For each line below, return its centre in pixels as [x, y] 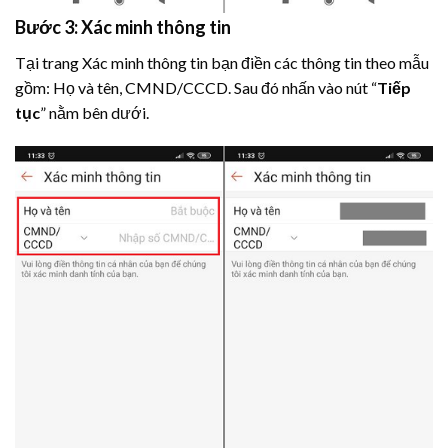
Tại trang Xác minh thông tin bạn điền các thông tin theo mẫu [222, 62]
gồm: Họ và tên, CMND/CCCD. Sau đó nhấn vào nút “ [196, 87]
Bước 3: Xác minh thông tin [123, 26]
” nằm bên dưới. [94, 112]
